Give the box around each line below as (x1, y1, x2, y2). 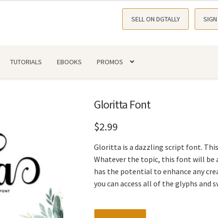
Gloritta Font (93, 97, 150, 112)
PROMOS (97, 57, 124, 66)
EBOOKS (57, 57, 82, 66)
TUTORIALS (10, 57, 42, 66)
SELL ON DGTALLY (131, 15, 180, 23)
